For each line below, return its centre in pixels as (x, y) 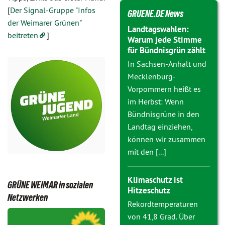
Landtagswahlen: (158, 29)
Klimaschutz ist (155, 180)
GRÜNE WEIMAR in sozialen (50, 185)
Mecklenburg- (152, 76)
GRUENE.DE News (155, 14)
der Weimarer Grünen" (44, 23)
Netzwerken (28, 197)
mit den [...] (147, 152)
